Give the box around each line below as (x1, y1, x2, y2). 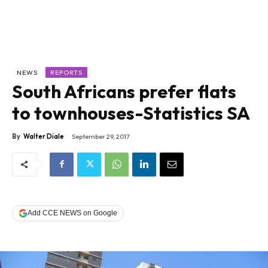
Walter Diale (23, 132, 64, 141)
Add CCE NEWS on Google (28, 209, 117, 218)
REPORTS (50, 68, 83, 77)
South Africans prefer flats (12, 80, 236, 103)
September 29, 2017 (72, 132, 130, 141)
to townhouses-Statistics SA (12, 102, 250, 125)
